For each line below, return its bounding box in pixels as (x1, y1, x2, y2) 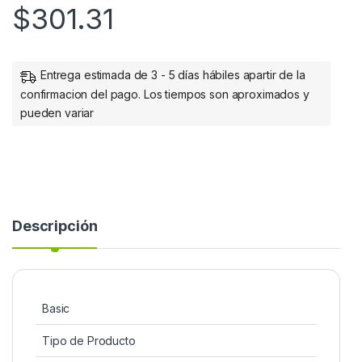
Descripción (12, 217, 98, 234)
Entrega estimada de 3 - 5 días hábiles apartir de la (40, 68, 305, 82)
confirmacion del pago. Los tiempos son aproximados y (20, 86, 309, 101)
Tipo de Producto (42, 333, 136, 347)
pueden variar (20, 105, 95, 120)
